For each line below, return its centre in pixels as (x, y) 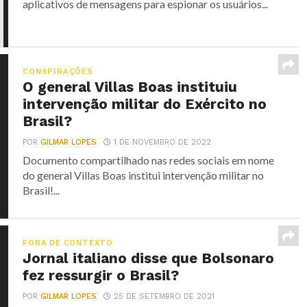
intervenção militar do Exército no (145, 104)
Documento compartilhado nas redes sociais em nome (149, 160)
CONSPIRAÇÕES (58, 72)
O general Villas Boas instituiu (130, 87)
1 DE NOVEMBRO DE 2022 (163, 142)
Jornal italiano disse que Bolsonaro (149, 258)
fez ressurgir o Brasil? (101, 275)
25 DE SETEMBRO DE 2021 (164, 296)
